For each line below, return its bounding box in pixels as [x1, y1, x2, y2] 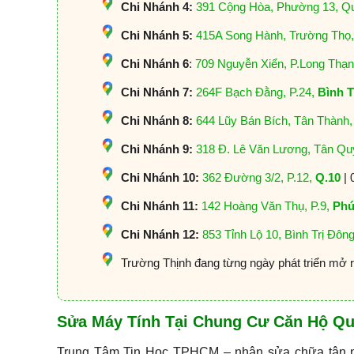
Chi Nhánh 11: [121, 199, 198, 213]
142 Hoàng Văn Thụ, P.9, [201, 199, 333, 213]
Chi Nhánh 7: [121, 85, 193, 100]
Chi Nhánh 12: [121, 228, 199, 242]
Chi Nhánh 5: [121, 28, 193, 43]
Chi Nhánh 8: [121, 114, 193, 128]
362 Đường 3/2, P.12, [202, 171, 315, 185]
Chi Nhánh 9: [121, 142, 193, 156]
